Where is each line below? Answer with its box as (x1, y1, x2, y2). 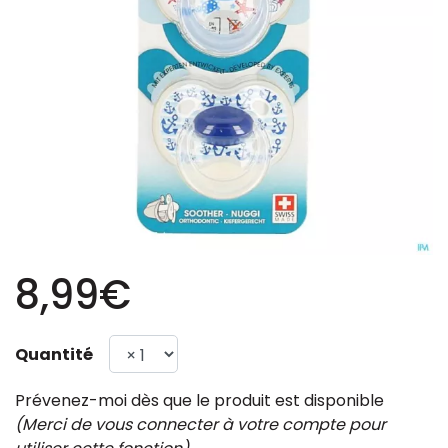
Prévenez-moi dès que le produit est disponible (15, 389, 384, 412)
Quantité (15, 343, 93, 366)
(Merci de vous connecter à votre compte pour (15, 413, 386, 436)
